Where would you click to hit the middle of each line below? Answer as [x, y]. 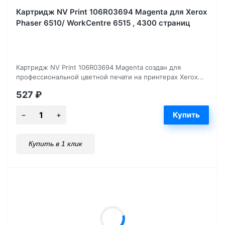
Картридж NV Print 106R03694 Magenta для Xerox [111, 12]
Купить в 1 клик [55, 143]
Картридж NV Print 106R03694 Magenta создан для [98, 67]
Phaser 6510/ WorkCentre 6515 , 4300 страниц [103, 23]
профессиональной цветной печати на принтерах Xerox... [110, 77]
